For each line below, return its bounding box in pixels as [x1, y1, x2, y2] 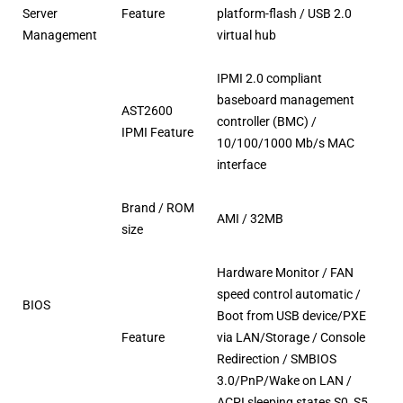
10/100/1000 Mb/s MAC [217, 136, 355, 151]
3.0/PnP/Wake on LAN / [217, 373, 353, 389]
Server [22, 6, 58, 22]
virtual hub [217, 28, 277, 43]
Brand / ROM [121, 201, 195, 216]
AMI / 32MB [217, 211, 284, 227]
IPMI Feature [121, 125, 194, 140]
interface [217, 157, 267, 173]
